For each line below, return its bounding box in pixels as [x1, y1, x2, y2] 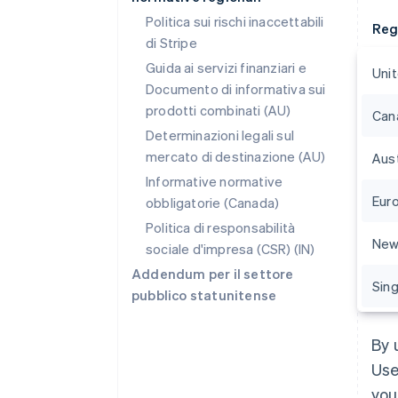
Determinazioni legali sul [146, 126, 294, 144]
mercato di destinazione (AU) [146, 147, 326, 165]
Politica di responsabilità [146, 219, 296, 236]
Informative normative [146, 172, 283, 190]
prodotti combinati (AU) [146, 101, 291, 119]
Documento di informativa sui [146, 80, 326, 98]
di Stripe [146, 34, 197, 52]
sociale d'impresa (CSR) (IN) [146, 240, 315, 258]
